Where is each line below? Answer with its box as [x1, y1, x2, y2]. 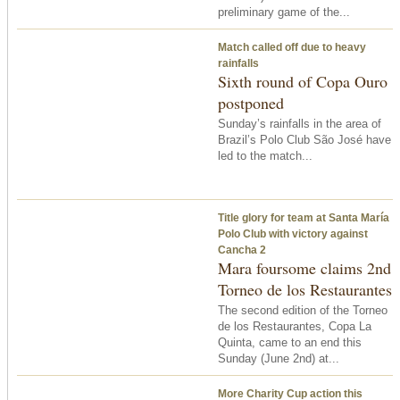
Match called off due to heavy [218, 40, 366, 54]
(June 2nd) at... [257, 351, 339, 365]
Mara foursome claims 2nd [218, 256, 391, 279]
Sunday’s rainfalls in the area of [218, 116, 381, 130]
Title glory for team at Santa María [218, 211, 389, 224]
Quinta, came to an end [218, 335, 343, 349]
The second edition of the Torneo [218, 303, 387, 317]
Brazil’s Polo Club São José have [218, 132, 391, 146]
